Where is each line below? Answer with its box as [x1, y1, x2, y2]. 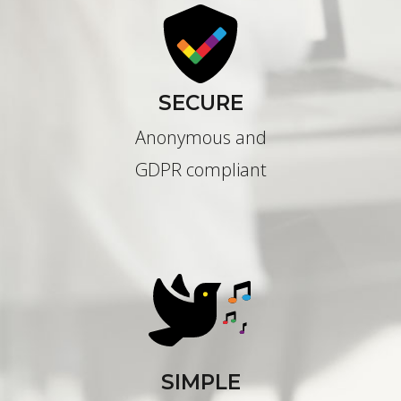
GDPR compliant [134, 158, 267, 183]
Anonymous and [134, 125, 267, 150]
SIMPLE [160, 370, 241, 396]
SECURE [158, 90, 243, 115]
